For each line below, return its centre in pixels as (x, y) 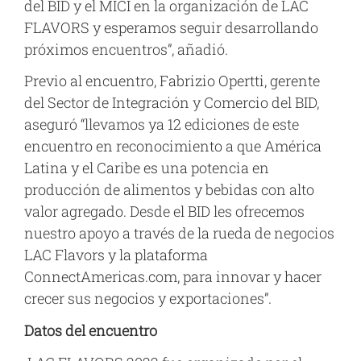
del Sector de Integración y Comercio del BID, (172, 103)
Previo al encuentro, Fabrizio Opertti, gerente (172, 81)
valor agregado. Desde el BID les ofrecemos (164, 212)
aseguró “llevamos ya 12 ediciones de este (162, 124)
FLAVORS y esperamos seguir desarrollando (171, 27)
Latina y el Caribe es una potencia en (147, 168)
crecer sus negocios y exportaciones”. (148, 299)
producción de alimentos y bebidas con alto (169, 190)
